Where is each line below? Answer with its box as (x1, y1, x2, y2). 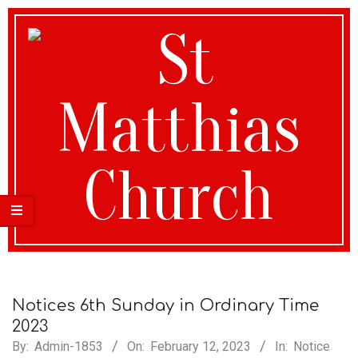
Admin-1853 (34, 339, 103, 354)
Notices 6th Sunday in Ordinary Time (12, 296, 319, 315)
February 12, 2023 (150, 339, 251, 354)
